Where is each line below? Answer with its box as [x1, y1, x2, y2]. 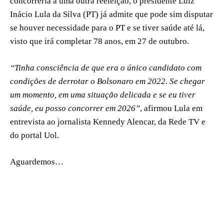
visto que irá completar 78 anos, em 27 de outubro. [10, 36, 189, 46]
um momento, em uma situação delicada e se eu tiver [10, 89, 195, 99]
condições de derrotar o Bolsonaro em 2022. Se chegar [10, 76, 205, 86]
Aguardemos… [10, 156, 63, 166]
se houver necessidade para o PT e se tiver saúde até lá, [10, 22, 204, 32]
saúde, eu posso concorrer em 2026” [10, 103, 140, 113]
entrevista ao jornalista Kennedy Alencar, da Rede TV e [10, 116, 205, 126]
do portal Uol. [10, 130, 59, 140]
